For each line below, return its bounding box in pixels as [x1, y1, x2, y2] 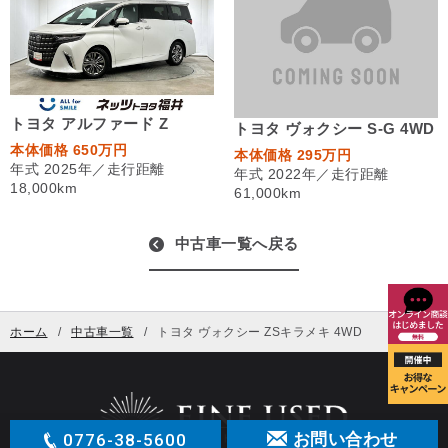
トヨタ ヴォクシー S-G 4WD [234, 119, 435, 137]
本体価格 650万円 [10, 141, 127, 158]
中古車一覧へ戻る [174, 234, 299, 252]
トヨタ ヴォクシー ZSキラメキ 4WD [157, 324, 362, 339]
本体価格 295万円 [234, 146, 351, 163]
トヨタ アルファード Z [10, 114, 168, 132]
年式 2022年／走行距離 [234, 165, 389, 182]
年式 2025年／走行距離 [10, 160, 165, 177]
